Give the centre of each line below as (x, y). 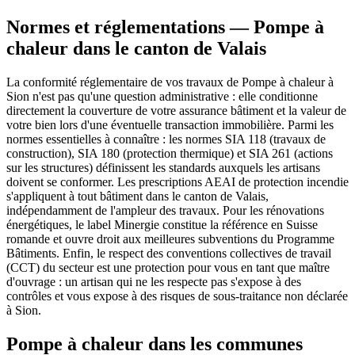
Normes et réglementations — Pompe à (165, 27)
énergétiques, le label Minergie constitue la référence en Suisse (162, 224)
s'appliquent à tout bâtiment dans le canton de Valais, (137, 196)
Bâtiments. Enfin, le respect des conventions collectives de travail (169, 253)
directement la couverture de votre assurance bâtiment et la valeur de (176, 110)
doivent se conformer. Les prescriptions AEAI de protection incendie (177, 181)
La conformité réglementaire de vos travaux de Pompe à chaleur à (170, 82)
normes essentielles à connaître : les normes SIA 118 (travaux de (166, 139)
